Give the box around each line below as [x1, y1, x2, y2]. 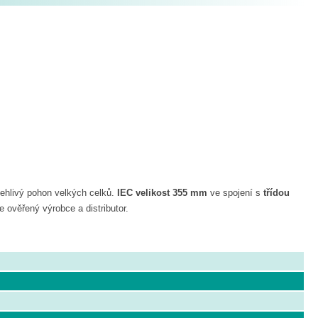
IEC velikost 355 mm [117, 187, 207, 198]
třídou [263, 187, 290, 198]
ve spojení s [207, 187, 263, 198]
